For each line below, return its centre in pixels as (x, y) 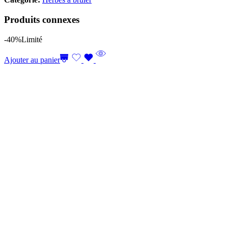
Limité (32, 39)
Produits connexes (42, 19)
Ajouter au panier (32, 60)
